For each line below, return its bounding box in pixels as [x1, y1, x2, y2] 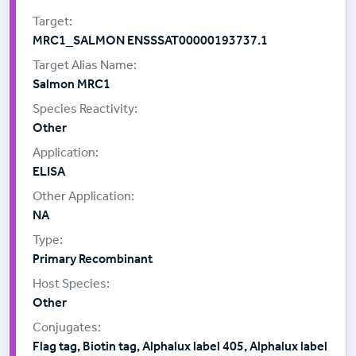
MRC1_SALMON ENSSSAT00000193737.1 [33, 33, 268, 48]
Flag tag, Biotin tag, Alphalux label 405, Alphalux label [33, 339, 327, 354]
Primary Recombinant [33, 251, 153, 267]
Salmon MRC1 [33, 76, 110, 92]
